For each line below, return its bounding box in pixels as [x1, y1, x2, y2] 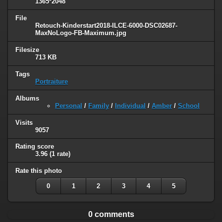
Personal [55, 102, 82, 110]
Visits [15, 118, 33, 126]
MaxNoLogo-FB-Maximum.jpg [35, 29, 126, 37]
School [178, 102, 200, 110]
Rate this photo [15, 167, 62, 175]
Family [88, 102, 109, 110]
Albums [15, 94, 39, 102]
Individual [115, 102, 146, 110]
